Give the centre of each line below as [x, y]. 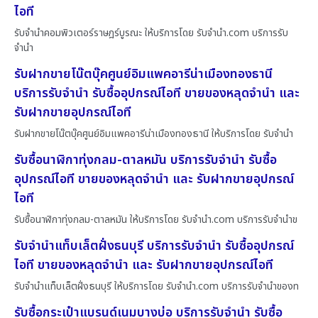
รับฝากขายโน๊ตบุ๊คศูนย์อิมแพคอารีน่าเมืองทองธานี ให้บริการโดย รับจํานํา [154, 133]
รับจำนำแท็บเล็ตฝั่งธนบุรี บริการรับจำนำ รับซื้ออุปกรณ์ [154, 246]
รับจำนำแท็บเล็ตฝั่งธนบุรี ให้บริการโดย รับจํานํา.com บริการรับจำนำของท [157, 286]
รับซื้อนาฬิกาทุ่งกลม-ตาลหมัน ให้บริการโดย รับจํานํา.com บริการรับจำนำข [156, 219]
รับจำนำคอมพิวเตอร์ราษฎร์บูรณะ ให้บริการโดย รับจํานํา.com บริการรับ [151, 33]
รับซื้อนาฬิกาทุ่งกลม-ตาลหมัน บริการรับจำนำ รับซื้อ [146, 160]
